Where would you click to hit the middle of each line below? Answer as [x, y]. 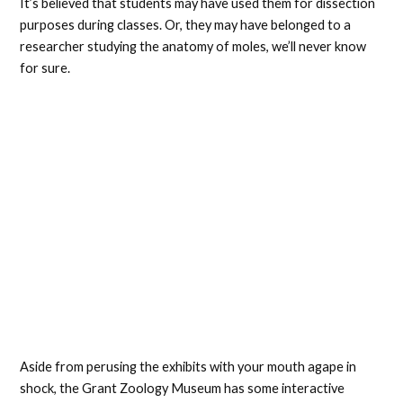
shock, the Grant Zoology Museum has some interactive [183, 389]
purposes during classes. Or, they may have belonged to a [186, 25]
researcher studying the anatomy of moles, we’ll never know [193, 47]
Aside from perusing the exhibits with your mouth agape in [188, 367]
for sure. [47, 68]
